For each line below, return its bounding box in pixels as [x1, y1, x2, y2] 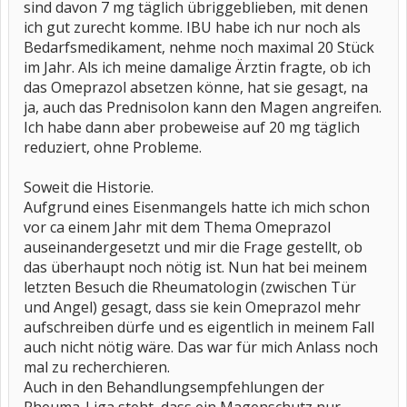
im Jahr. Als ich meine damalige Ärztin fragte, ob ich [24, 57, 371, 77]
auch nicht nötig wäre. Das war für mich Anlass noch [24, 337, 378, 357]
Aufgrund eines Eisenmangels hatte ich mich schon [24, 197, 370, 217]
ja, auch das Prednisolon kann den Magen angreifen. [24, 97, 382, 117]
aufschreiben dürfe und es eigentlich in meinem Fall [24, 317, 374, 337]
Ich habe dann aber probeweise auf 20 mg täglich [24, 117, 360, 137]
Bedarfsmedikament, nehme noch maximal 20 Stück [24, 37, 374, 57]
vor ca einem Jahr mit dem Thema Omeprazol [24, 217, 331, 237]
